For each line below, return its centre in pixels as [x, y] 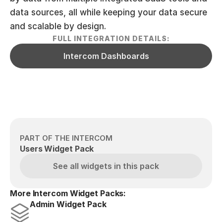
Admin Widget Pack [68, 204]
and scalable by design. [58, 26]
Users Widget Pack [57, 149]
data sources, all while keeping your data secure [109, 12]
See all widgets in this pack [106, 166]
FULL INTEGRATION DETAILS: [111, 38]
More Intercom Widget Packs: [68, 193]
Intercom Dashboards [106, 56]
